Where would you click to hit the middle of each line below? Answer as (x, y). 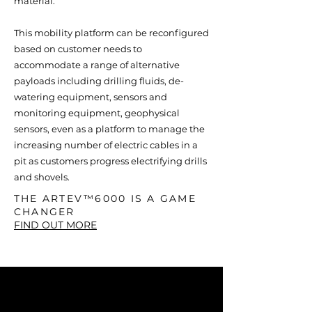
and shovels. (42, 177)
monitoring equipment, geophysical (97, 113)
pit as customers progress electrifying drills (110, 161)
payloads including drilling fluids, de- (99, 81)
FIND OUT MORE (55, 225)
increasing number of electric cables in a (106, 145)
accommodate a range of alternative (97, 65)
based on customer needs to (78, 49)
